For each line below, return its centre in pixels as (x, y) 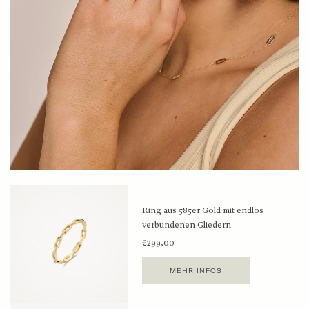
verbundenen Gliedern (187, 225)
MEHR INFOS (196, 270)
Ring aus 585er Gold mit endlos (203, 210)
